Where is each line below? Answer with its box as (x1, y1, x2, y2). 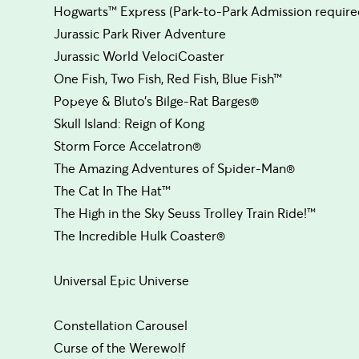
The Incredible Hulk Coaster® (54, 227, 226, 244)
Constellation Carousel (54, 317, 188, 333)
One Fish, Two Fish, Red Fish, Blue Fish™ (54, 70, 283, 87)
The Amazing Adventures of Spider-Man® (54, 159, 296, 176)
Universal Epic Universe (54, 272, 190, 288)
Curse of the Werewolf (54, 339, 186, 356)
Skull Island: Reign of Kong (54, 115, 205, 131)
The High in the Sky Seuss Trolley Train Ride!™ (54, 204, 317, 221)
